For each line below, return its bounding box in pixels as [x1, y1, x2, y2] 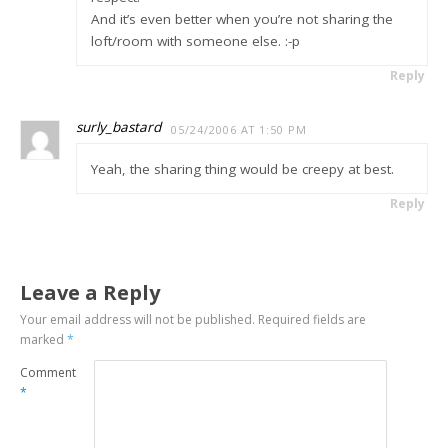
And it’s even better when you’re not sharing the [90, 9, 393, 28]
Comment [20, 364, 77, 382]
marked [20, 331, 68, 349]
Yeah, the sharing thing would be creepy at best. [90, 159, 394, 178]
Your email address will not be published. [20, 311, 256, 329]
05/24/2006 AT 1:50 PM [171, 122, 308, 138]
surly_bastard [76, 118, 162, 137]
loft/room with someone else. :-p [90, 31, 300, 50]
